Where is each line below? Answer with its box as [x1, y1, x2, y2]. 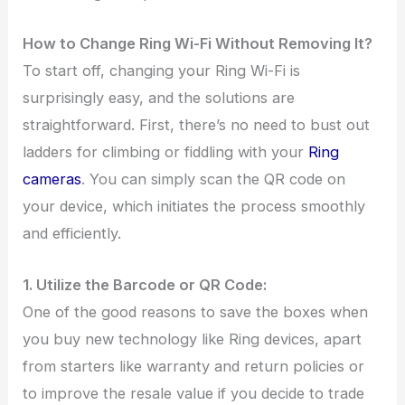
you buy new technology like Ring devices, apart [23, 329, 363, 348]
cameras [23, 170, 82, 189]
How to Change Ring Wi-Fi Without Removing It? [23, 34, 373, 53]
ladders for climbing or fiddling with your [23, 143, 309, 162]
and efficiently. [23, 224, 122, 243]
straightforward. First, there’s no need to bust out [23, 116, 371, 135]
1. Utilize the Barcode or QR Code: [23, 275, 268, 294]
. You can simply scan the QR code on [81, 170, 346, 189]
